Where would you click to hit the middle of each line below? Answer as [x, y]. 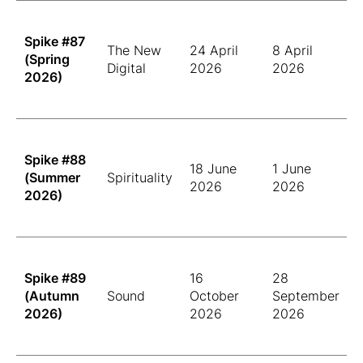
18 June [213, 169]
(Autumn [52, 296]
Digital [126, 68]
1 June [292, 169]
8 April [293, 50]
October [214, 296]
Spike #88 [55, 160]
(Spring [47, 59]
